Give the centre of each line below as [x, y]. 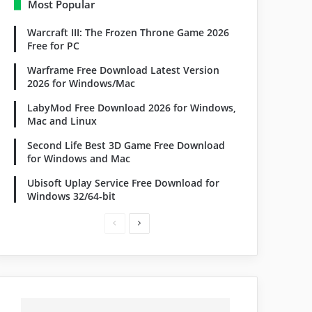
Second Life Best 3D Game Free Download [126, 145]
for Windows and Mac [79, 158]
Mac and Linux [62, 121]
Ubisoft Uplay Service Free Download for [124, 183]
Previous [132, 223]
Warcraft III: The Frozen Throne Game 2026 [128, 32]
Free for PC [54, 46]
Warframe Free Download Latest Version [124, 70]
